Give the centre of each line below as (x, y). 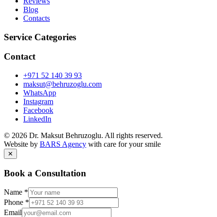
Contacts (37, 18)
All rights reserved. (134, 135)
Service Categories (40, 37)
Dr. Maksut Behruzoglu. (66, 135)
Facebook (38, 110)
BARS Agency (63, 144)
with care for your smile (124, 144)
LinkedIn (37, 119)
